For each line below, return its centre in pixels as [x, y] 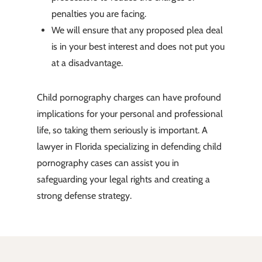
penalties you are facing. [99, 14]
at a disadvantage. [87, 63]
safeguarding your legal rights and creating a [123, 180]
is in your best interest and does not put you [138, 47]
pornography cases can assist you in [108, 163]
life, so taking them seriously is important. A [122, 130]
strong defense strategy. [84, 196]
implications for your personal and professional [130, 114]
